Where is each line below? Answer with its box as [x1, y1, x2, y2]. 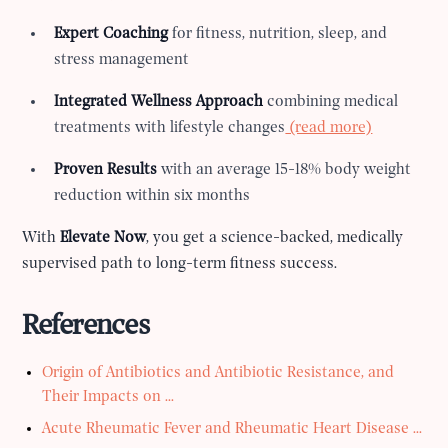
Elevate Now [60, 230, 147, 247]
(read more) [285, 120, 373, 137]
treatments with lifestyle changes [54, 120, 286, 137]
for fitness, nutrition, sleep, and [168, 26, 388, 43]
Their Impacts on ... [42, 389, 175, 406]
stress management [54, 52, 190, 69]
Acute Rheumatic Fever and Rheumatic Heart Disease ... [42, 421, 423, 438]
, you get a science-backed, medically [146, 230, 404, 247]
